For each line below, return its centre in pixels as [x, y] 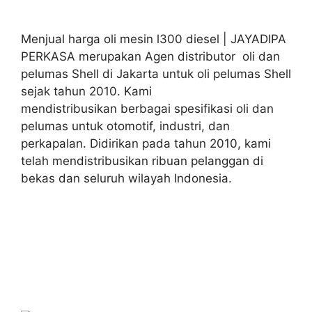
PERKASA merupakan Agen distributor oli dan [150, 56]
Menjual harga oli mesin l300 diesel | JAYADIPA [154, 39]
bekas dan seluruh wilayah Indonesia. [126, 178]
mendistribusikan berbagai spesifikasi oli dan [147, 108]
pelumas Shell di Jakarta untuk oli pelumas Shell [156, 73]
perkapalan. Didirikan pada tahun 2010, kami [146, 143]
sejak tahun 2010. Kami [86, 91]
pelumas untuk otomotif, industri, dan [125, 126]
